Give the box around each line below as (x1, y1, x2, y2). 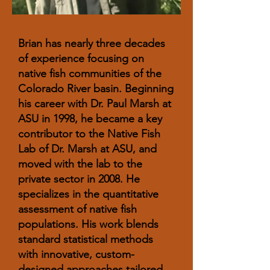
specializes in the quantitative (18, 187, 159, 201)
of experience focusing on (18, 52, 144, 65)
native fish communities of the (18, 67, 162, 80)
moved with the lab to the (18, 157, 142, 171)
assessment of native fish (18, 202, 137, 216)
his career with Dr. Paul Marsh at (18, 97, 171, 110)
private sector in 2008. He (18, 172, 140, 186)
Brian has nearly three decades (18, 37, 165, 50)
